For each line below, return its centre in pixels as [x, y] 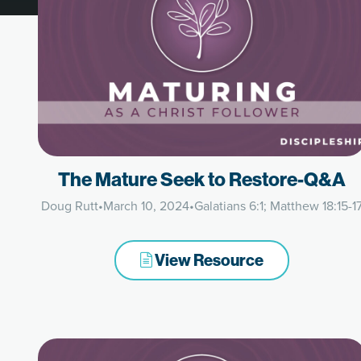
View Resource [207, 260]
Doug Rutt [69, 206]
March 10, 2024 [146, 206]
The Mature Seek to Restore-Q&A [201, 179]
